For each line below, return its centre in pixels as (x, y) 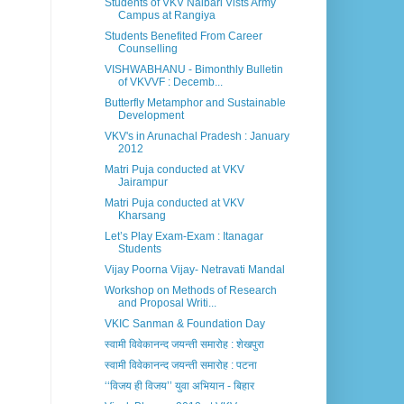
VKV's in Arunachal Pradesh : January (197, 137)
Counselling (147, 49)
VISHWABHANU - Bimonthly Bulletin (193, 70)
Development (151, 116)
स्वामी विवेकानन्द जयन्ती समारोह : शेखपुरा (184, 345)
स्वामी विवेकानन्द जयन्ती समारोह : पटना (180, 366)
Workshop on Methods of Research (190, 291)
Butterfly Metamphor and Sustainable (195, 103)
